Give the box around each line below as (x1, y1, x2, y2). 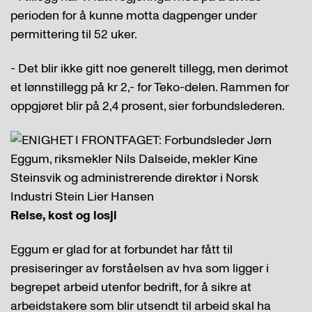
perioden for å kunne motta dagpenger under (10, 7, 257, 24)
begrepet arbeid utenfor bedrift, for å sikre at (10, 279, 251, 296)
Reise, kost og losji (10, 207, 117, 224)
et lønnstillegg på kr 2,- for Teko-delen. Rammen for (10, 79, 289, 96)
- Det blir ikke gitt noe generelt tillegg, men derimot (10, 60, 288, 77)
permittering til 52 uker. (10, 26, 137, 43)
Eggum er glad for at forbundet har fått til (10, 241, 233, 258)
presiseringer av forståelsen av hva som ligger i (10, 260, 269, 277)
